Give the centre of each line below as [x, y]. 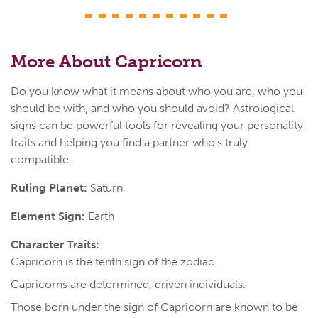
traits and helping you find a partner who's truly [129, 143]
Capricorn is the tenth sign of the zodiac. [114, 262]
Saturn [105, 188]
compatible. [41, 160]
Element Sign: [48, 216]
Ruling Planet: [49, 188]
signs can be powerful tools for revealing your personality [157, 126]
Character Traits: [55, 245]
